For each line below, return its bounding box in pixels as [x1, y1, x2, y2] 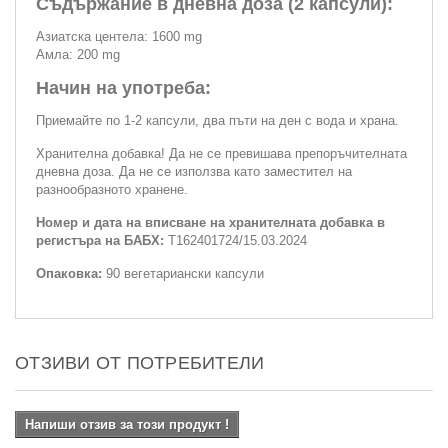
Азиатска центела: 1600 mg [36, 28, 202, 44]
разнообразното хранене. [36, 181, 188, 197]
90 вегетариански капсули [106, 265, 264, 281]
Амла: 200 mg [36, 46, 120, 62]
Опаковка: [36, 265, 106, 281]
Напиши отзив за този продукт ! [25, 416, 229, 432]
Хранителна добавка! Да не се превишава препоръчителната [36, 145, 407, 161]
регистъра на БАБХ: [36, 232, 164, 248]
